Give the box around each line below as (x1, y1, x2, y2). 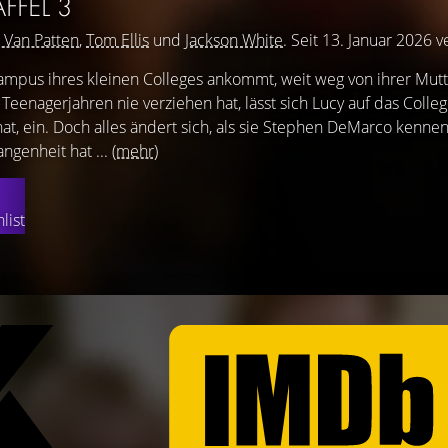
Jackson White (185, 29, 283, 51)
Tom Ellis (86, 29, 149, 51)
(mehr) (112, 140, 158, 162)
